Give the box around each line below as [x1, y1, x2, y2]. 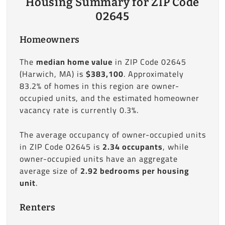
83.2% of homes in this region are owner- [19, 78, 179, 93]
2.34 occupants [102, 139, 163, 154]
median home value [36, 54, 113, 69]
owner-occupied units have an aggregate [19, 151, 178, 166]
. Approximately [123, 66, 184, 81]
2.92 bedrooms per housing [80, 163, 189, 178]
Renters [19, 202, 55, 213]
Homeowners [19, 34, 80, 45]
